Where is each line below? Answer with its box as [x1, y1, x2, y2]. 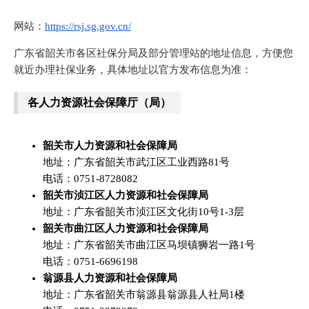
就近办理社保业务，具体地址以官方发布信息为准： [14, 64, 252, 75]
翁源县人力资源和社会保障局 [43, 272, 177, 283]
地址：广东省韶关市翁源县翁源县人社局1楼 [43, 289, 245, 300]
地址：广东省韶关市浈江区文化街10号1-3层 [43, 206, 244, 217]
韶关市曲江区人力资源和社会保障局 [43, 223, 208, 234]
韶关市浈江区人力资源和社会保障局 [43, 190, 208, 201]
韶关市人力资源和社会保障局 [43, 140, 177, 151]
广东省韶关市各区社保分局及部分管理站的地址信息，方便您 [14, 48, 293, 59]
